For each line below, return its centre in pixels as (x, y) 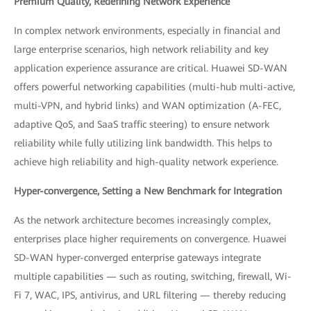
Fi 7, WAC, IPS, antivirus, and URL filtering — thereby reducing (150, 295)
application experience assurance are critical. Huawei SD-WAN (151, 68)
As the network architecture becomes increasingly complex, (142, 220)
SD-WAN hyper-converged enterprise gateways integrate (137, 257)
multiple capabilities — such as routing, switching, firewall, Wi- (153, 276)
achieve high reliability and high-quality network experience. (146, 161)
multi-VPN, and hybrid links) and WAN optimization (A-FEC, (148, 105)
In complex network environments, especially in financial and (147, 30)
